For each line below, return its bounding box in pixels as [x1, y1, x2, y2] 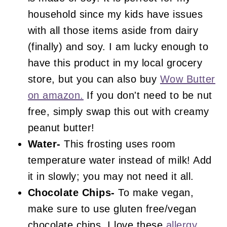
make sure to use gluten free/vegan [27, 203, 197, 214]
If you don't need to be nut [83, 89, 212, 101]
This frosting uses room [60, 138, 176, 149]
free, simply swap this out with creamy [27, 105, 209, 117]
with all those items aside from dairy [27, 24, 199, 36]
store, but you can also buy [27, 73, 160, 85]
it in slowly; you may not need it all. [27, 170, 194, 182]
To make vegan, [115, 186, 194, 198]
